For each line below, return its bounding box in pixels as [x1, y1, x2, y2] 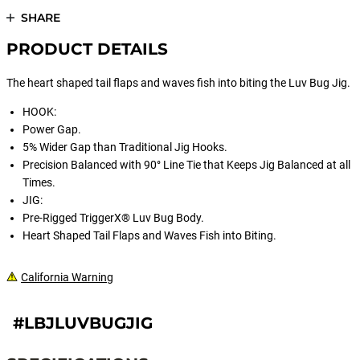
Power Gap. [22, 123, 81, 136]
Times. [22, 176, 55, 189]
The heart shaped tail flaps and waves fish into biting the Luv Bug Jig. [6, 76, 350, 89]
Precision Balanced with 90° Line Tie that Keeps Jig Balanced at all [22, 158, 350, 171]
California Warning [21, 271, 113, 284]
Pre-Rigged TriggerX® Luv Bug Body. [22, 211, 204, 224]
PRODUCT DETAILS [6, 39, 168, 59]
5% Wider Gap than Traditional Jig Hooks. [22, 141, 227, 153]
